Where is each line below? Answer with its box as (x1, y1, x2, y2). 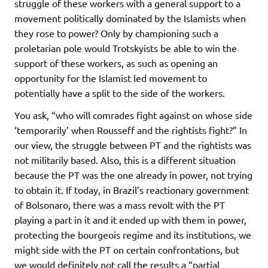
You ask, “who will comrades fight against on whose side (14, 109, 252, 121)
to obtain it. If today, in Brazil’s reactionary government (14, 184, 249, 196)
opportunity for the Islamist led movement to (14, 72, 207, 84)
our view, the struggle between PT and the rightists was (14, 139, 251, 151)
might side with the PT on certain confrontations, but (14, 243, 239, 256)
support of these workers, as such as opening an (14, 57, 218, 69)
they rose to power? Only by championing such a (14, 27, 218, 39)
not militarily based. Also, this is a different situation (14, 154, 236, 166)
